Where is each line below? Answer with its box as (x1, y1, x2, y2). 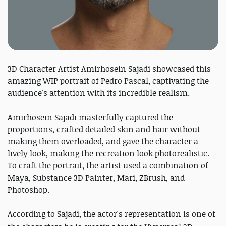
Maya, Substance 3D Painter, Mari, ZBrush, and (8, 172, 185, 183)
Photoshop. (8, 184, 51, 195)
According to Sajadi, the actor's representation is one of (8, 208, 215, 219)
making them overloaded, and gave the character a (8, 136, 198, 147)
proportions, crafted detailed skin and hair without (8, 124, 200, 135)
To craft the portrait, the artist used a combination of (8, 160, 208, 171)
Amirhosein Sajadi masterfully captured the (8, 111, 173, 123)
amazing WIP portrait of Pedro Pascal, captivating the (8, 75, 209, 86)
